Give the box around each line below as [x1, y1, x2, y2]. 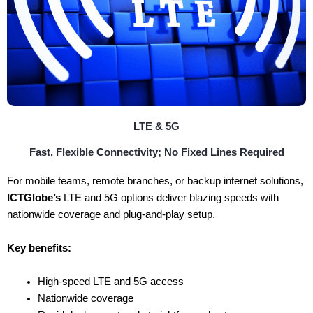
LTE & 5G [133, 121, 180, 133]
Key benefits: [7, 242, 71, 254]
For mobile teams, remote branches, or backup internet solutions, [7, 175, 303, 187]
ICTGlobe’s [7, 192, 61, 204]
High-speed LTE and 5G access [37, 275, 184, 287]
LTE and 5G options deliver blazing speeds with [61, 192, 279, 204]
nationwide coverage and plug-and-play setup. [7, 209, 215, 221]
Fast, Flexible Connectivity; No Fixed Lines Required [29, 147, 284, 159]
